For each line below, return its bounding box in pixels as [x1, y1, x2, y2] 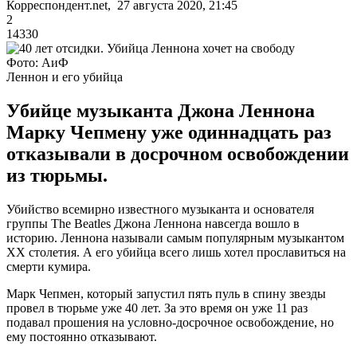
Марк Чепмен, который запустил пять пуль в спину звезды [6, 286, 326, 300]
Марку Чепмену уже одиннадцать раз [6, 121, 331, 143]
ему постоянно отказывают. [6, 329, 157, 343]
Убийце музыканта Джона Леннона [6, 100, 315, 121]
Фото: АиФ [6, 55, 69, 69]
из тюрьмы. [6, 164, 108, 186]
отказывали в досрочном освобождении [6, 143, 349, 164]
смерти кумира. [6, 259, 91, 273]
